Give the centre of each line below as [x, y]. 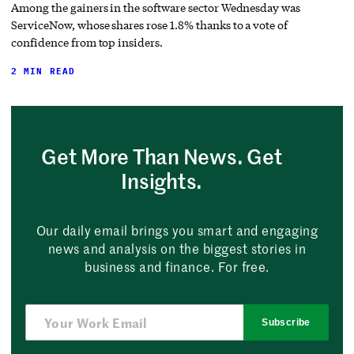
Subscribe [286, 323]
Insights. [162, 181]
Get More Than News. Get [162, 156]
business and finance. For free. [177, 267]
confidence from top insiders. [87, 43]
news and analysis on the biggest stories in [177, 249]
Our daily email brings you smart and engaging [177, 230]
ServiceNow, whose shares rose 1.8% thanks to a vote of [150, 25]
